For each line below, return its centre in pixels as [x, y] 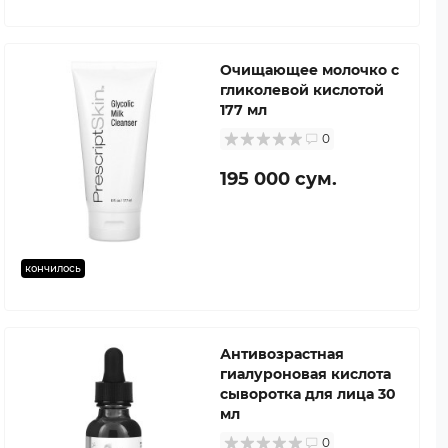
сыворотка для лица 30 [308, 393]
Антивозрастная [282, 353]
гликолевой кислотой [302, 89]
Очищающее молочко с [309, 69]
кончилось [53, 268]
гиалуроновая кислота [305, 373]
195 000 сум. [278, 178]
